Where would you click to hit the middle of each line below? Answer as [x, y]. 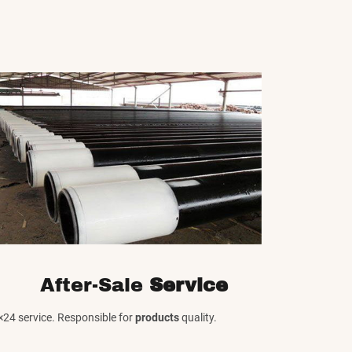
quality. [198, 318]
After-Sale [95, 286]
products [158, 318]
